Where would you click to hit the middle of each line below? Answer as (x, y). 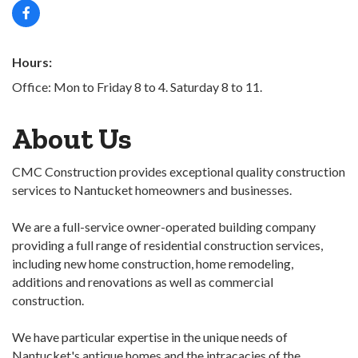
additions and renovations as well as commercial (143, 282)
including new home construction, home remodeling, (153, 264)
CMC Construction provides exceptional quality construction (179, 172)
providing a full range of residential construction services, (167, 245)
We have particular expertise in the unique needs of (150, 337)
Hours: (32, 62)
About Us (72, 139)
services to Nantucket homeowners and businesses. (152, 190)
